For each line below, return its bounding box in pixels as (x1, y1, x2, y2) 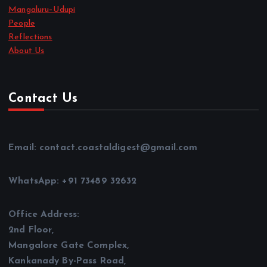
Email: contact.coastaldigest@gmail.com (8, 143, 198, 153)
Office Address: (8, 210, 80, 220)
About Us (8, 46, 45, 55)
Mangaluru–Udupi (8, 5, 76, 14)
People (8, 18, 35, 28)
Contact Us (8, 92, 78, 105)
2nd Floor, (8, 225, 54, 235)
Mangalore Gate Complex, (8, 241, 129, 251)
